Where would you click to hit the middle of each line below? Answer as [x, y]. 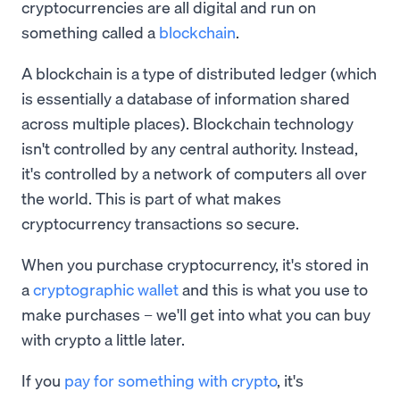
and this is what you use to [273, 289]
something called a [90, 32]
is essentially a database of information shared [186, 98]
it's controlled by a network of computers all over [194, 173]
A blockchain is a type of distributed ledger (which [199, 73]
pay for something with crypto [171, 380]
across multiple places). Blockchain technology [187, 123]
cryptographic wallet [106, 289]
